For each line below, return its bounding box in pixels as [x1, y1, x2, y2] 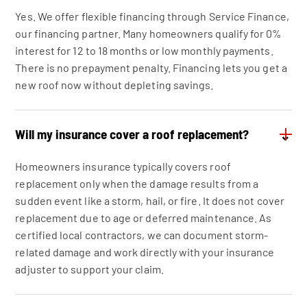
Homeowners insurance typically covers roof [15, 160, 231, 173]
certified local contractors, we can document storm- [15, 228, 269, 241]
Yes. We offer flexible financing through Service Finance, [15, 10, 289, 23]
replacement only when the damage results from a [15, 177, 259, 190]
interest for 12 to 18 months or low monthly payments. [15, 44, 273, 57]
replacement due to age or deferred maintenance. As [15, 211, 272, 224]
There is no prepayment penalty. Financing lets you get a [15, 61, 287, 74]
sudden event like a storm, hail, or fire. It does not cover [15, 194, 285, 207]
